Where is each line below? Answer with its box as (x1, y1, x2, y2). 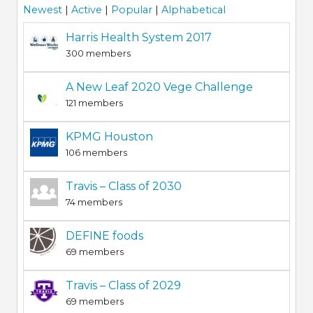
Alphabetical (161, 3, 226, 17)
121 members (65, 97, 123, 109)
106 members (65, 147, 127, 159)
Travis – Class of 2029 (65, 279, 181, 293)
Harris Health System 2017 (65, 31, 212, 45)
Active (71, 3, 102, 17)
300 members (65, 48, 131, 59)
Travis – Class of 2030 (65, 180, 182, 194)
